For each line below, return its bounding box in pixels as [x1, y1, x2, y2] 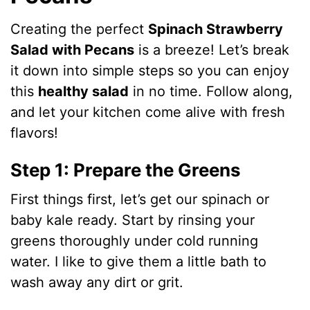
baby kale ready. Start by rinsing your [10, 211, 255, 228]
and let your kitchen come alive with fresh [10, 104, 286, 120]
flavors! [10, 125, 59, 141]
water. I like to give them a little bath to [10, 253, 267, 270]
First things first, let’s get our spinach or [10, 190, 270, 208]
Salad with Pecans [10, 42, 135, 58]
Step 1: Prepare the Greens [10, 159, 241, 181]
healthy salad [38, 83, 129, 100]
